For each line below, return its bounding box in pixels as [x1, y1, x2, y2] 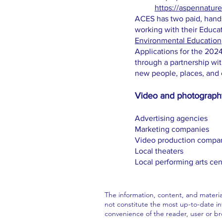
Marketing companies [135, 125, 209, 133]
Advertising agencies [135, 114, 210, 122]
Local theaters [135, 147, 183, 155]
